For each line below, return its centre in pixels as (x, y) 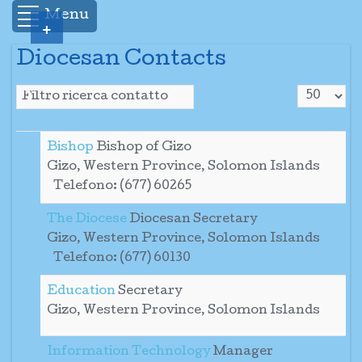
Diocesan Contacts (121, 60)
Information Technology (130, 352)
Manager (243, 352)
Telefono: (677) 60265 (122, 187)
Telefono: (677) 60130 (122, 259)
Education (82, 292)
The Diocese (88, 220)
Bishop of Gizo (144, 148)
